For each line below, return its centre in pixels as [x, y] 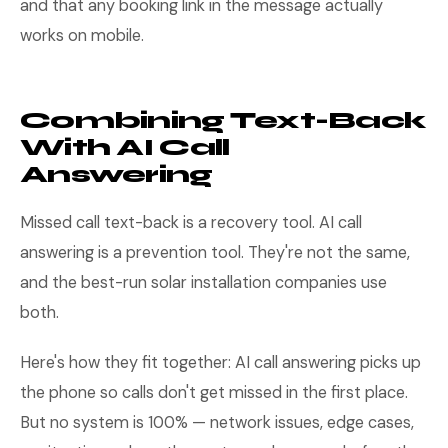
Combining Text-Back [223, 120]
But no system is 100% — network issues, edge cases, [217, 422]
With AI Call [125, 147]
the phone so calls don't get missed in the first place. [214, 392]
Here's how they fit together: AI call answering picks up [220, 362]
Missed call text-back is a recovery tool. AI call [191, 222]
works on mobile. [82, 35]
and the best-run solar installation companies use [203, 282]
